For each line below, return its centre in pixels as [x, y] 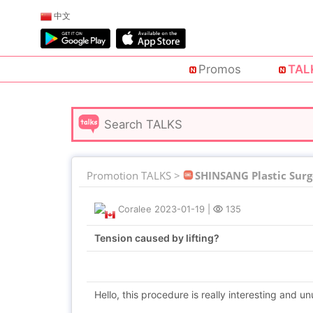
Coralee [135, 209]
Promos [219, 70]
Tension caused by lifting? [157, 238]
